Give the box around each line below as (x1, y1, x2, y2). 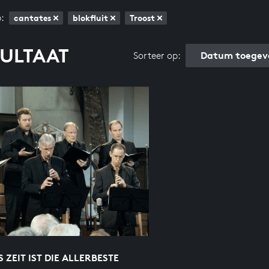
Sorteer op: (133, 49, 181, 61)
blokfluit (72, 13, 108, 23)
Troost (129, 13, 155, 23)
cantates (13, 13, 51, 23)
